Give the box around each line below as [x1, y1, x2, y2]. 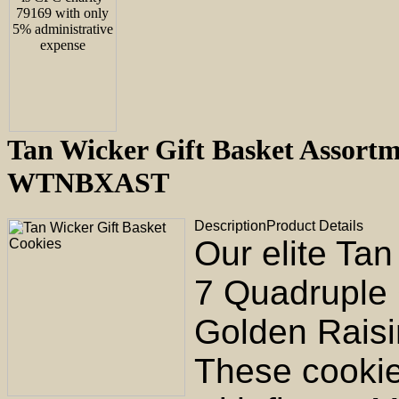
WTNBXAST [7, 167, 169, 199]
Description [194, 218, 266, 234]
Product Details [266, 218, 363, 234]
